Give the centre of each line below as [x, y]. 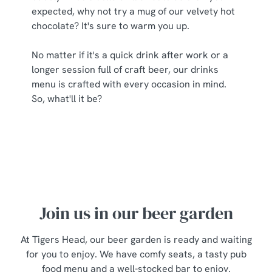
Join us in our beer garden [136, 213]
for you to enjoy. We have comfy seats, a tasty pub [136, 254]
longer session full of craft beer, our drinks [125, 70]
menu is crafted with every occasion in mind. [129, 84]
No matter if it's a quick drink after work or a [130, 55]
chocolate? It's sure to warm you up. [112, 26]
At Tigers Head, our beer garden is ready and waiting [136, 240]
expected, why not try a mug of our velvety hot [133, 11]
